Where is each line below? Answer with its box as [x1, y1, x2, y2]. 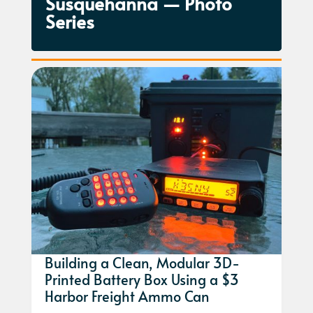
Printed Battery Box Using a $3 [44, 270, 239, 290]
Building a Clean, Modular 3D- [44, 253, 240, 273]
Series [45, 8, 94, 34]
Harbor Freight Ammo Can [44, 286, 210, 307]
